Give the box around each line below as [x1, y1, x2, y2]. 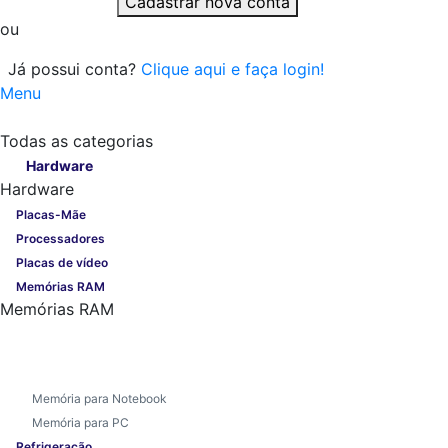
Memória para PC [32, 414, 129, 430]
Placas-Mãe [16, 206, 86, 222]
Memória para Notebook [32, 390, 167, 406]
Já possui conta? [8, 58, 136, 79]
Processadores [16, 230, 105, 246]
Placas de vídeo [16, 254, 108, 270]
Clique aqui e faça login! [141, 58, 324, 79]
